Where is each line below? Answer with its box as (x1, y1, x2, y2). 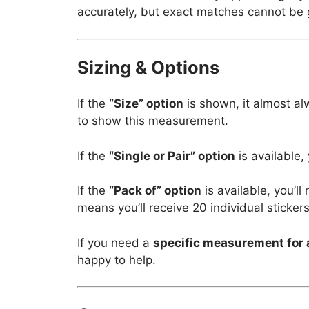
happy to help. (77, 252, 156, 267)
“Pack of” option (109, 183, 201, 198)
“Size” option (109, 97, 183, 111)
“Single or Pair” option (109, 148, 235, 163)
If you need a (77, 235, 153, 250)
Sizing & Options (77, 57, 219, 79)
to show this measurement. (77, 114, 228, 128)
